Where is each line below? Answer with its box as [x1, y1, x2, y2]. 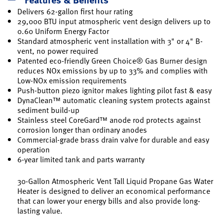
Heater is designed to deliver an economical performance [17, 184, 210, 197]
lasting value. [17, 204, 63, 217]
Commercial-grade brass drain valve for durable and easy [17, 133, 209, 146]
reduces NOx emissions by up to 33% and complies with [17, 64, 208, 76]
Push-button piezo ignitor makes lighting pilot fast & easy [17, 84, 212, 96]
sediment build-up [17, 104, 79, 116]
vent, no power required [17, 44, 98, 57]
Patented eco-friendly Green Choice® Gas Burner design [17, 54, 207, 67]
